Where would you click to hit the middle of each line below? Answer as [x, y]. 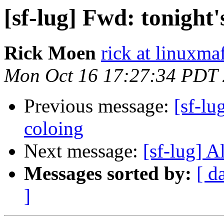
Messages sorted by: [108, 173]
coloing [54, 128]
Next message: [83, 151]
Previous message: [99, 106]
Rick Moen [50, 53]
